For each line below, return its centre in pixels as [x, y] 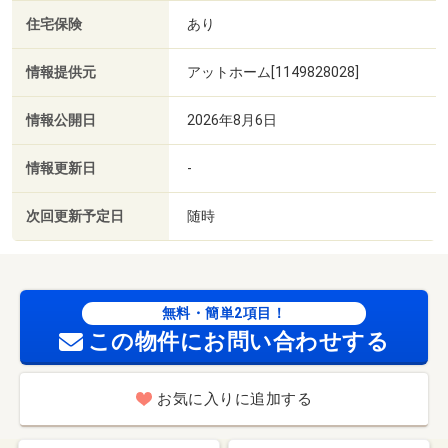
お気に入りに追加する [234, 399]
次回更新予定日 [75, 216]
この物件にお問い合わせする [238, 341]
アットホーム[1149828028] [273, 71]
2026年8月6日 [232, 119]
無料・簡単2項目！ [224, 312]
